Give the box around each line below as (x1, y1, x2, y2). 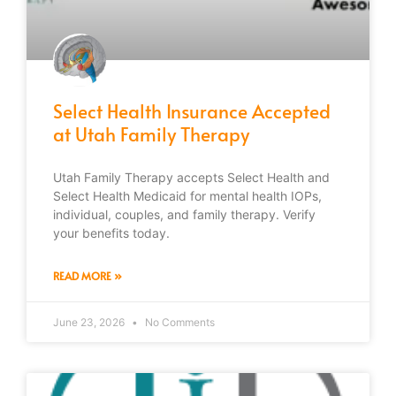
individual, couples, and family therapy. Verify (53, 206, 316, 222)
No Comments (142, 315, 215, 329)
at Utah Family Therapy (53, 120, 249, 147)
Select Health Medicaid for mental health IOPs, (53, 187, 322, 203)
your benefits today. (53, 225, 170, 240)
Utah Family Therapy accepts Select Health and (53, 169, 330, 185)
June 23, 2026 (53, 315, 127, 329)
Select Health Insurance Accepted (53, 97, 331, 124)
